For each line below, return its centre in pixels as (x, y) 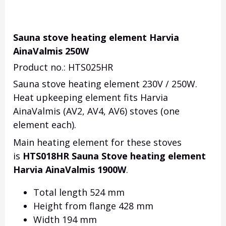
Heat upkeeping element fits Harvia (91, 98)
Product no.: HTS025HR (63, 67)
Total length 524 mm (79, 192)
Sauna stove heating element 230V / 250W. (105, 84)
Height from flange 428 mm (93, 206)
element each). (45, 125)
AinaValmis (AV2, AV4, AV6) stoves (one (96, 111)
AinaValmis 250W (51, 51)
